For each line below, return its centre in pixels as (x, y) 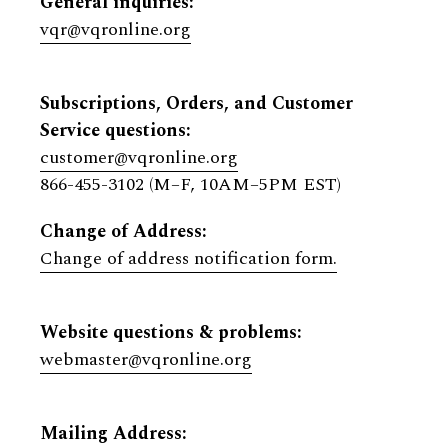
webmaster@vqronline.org (146, 359)
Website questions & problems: (171, 332)
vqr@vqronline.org (115, 29)
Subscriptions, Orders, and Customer (196, 103)
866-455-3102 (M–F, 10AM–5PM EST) (190, 184)
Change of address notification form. (188, 258)
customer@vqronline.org (139, 157)
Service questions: (115, 130)
